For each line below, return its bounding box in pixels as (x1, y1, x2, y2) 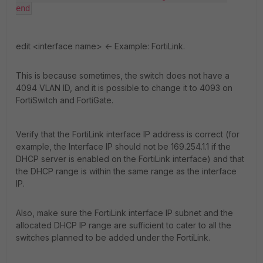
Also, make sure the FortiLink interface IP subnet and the (16, 207, 233, 218)
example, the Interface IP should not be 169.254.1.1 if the (16, 141, 231, 151)
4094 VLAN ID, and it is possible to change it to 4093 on (16, 82, 232, 93)
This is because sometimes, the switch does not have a (16, 70, 230, 80)
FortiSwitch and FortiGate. (16, 95, 113, 105)
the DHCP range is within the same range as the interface (16, 166, 237, 176)
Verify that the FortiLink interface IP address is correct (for (16, 129, 240, 139)
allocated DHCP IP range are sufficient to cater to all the (16, 220, 231, 230)
